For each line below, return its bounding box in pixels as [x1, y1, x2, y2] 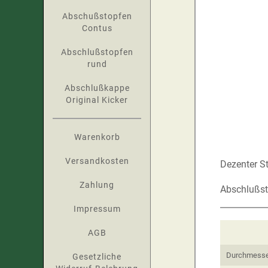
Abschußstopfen [62, 11, 132, 21]
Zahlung [80, 180, 114, 190]
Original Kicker [66, 95, 128, 105]
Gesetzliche [72, 252, 121, 261]
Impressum [73, 204, 121, 214]
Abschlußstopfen [60, 47, 133, 57]
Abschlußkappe [64, 83, 130, 93]
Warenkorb [74, 132, 120, 142]
